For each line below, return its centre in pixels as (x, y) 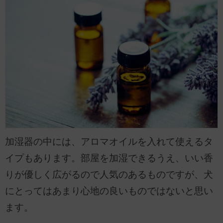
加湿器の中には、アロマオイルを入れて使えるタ (109, 141)
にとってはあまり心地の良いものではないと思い (109, 191)
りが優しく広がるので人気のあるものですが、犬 (109, 174)
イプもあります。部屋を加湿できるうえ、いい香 (109, 158)
